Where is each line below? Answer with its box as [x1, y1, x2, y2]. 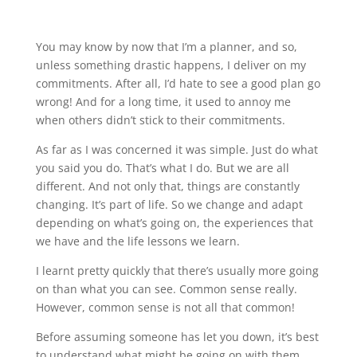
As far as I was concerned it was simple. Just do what [35, 141, 318, 157]
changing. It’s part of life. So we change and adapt [35, 196, 303, 212]
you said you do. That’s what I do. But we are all [35, 159, 289, 175]
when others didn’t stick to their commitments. [35, 112, 288, 127]
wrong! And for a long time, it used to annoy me [35, 93, 291, 109]
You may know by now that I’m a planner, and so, [35, 38, 297, 54]
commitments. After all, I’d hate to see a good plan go [35, 75, 320, 91]
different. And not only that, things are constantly [35, 178, 300, 194]
